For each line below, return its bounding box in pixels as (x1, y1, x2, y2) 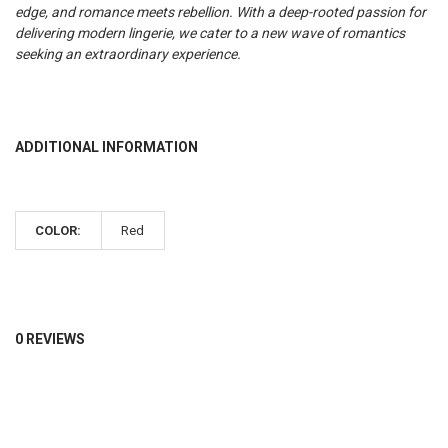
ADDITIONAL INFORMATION (14, 138, 198, 155)
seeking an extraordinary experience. (14, 46, 241, 63)
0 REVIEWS (14, 330, 85, 347)
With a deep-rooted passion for (235, 4, 426, 21)
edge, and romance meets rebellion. (14, 4, 236, 21)
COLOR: (35, 223, 82, 239)
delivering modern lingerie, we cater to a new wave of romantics (14, 25, 405, 42)
